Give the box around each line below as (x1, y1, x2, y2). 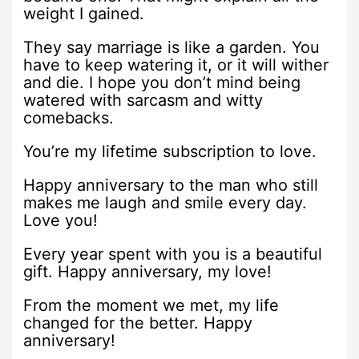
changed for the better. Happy (23, 313, 253, 333)
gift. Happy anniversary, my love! (23, 261, 272, 281)
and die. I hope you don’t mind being (23, 72, 301, 92)
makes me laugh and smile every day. (23, 192, 308, 212)
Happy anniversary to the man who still (23, 175, 319, 195)
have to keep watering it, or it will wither (23, 54, 329, 75)
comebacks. (23, 107, 115, 127)
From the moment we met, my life (23, 295, 280, 315)
